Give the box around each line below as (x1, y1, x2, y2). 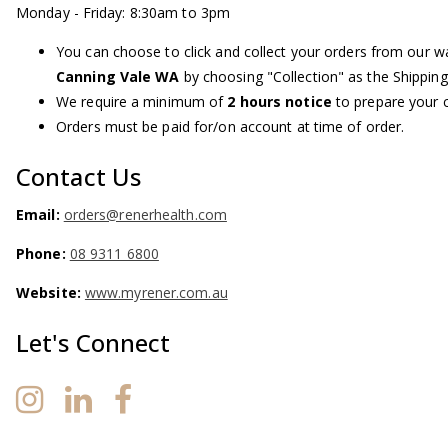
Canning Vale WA (56, 66, 184, 86)
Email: (16, 205, 64, 224)
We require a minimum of (56, 91, 228, 111)
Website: (16, 283, 85, 302)
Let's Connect (16, 326, 171, 359)
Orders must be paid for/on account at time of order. (56, 116, 405, 136)
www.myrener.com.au (84, 283, 228, 302)
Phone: (16, 244, 70, 263)
